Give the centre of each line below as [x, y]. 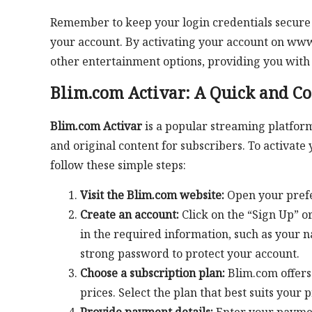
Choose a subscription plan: [152, 273]
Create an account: [129, 215]
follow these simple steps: [118, 165]
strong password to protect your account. [189, 254]
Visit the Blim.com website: [152, 195]
